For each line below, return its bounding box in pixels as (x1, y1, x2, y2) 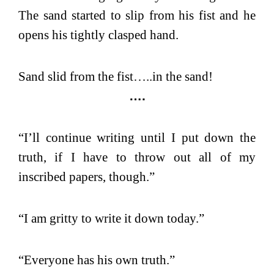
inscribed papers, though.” (18, 169, 155, 184)
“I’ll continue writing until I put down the (18, 130, 256, 145)
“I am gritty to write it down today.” (18, 210, 204, 226)
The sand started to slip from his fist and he (18, 7, 256, 23)
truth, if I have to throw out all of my (18, 149, 256, 165)
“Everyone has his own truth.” (18, 252, 175, 267)
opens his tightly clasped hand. (18, 27, 179, 42)
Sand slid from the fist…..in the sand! (18, 68, 213, 84)
